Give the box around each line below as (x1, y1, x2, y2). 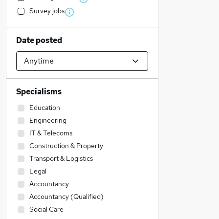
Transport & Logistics (29, 154, 93, 163)
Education (29, 103, 60, 112)
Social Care (29, 205, 64, 214)
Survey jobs (29, 6, 65, 15)
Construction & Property (29, 141, 103, 150)
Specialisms (16, 87, 62, 97)
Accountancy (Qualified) (29, 192, 104, 201)
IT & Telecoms (29, 129, 72, 137)
